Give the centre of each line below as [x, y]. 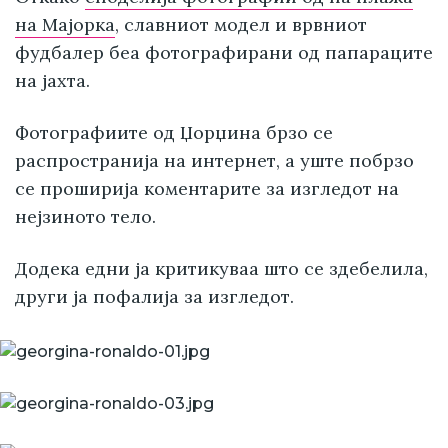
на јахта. [52, 81]
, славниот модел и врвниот [241, 25]
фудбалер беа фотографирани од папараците [224, 53]
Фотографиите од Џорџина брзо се [174, 133]
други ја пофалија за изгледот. [154, 297]
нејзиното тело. [85, 217]
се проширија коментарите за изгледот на [207, 189]
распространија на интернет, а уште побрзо [214, 161]
